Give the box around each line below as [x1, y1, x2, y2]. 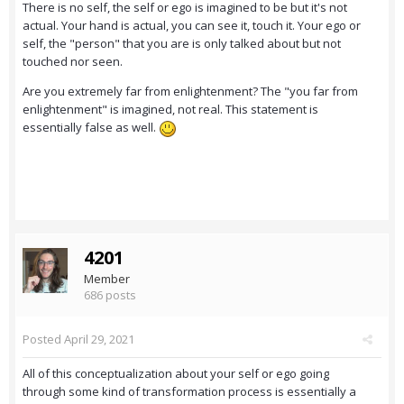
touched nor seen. [23, 53, 123, 70]
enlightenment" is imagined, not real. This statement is [23, 101, 318, 118]
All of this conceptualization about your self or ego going [23, 365, 329, 382]
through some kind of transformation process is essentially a [23, 383, 356, 400]
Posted [23, 331, 64, 348]
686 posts [84, 287, 136, 304]
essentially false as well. [23, 119, 159, 136]
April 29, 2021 [64, 331, 134, 348]
